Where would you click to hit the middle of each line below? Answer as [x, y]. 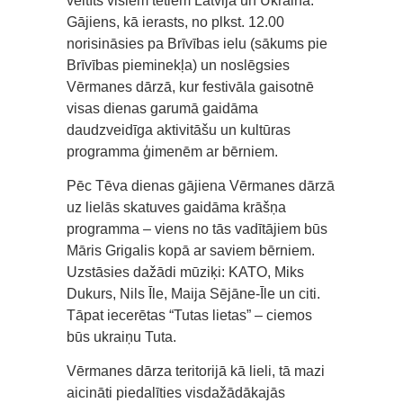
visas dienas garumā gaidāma [162, 108]
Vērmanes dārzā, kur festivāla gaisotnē [190, 86]
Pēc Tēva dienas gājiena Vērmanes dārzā [201, 185]
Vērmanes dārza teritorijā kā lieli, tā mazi [196, 371]
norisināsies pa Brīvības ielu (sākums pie [197, 43]
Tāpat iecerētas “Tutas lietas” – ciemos [189, 315]
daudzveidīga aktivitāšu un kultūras [179, 130]
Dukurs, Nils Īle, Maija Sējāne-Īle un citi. [193, 293]
